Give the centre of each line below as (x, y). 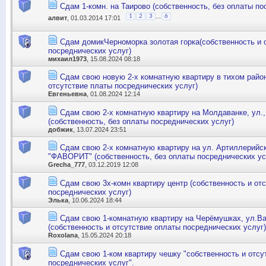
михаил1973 (67, 58)
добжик (61, 129)
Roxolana (63, 235)
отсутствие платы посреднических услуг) (123, 86)
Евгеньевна (67, 94)
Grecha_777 (66, 165)
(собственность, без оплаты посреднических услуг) (141, 121)
